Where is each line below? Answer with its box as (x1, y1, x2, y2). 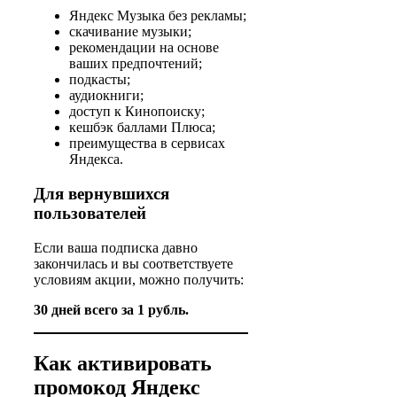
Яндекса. (69, 152, 123, 167)
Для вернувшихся (34, 183, 169, 203)
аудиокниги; (69, 88, 144, 104)
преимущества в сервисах (69, 136, 225, 152)
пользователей (34, 203, 146, 222)
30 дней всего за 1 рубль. (34, 301, 189, 317)
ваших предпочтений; (69, 56, 202, 72)
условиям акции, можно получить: (34, 271, 244, 287)
